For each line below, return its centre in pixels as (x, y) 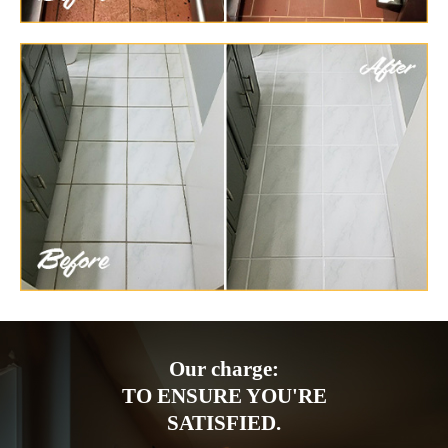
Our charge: (224, 368)
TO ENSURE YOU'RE (224, 395)
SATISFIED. (224, 422)
